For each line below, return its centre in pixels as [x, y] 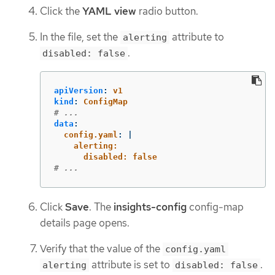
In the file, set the [80, 37]
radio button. [167, 11]
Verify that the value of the [101, 249]
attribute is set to [131, 265]
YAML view [109, 11]
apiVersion [79, 90]
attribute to [197, 37]
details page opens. [85, 223]
